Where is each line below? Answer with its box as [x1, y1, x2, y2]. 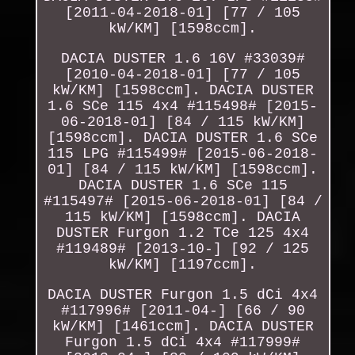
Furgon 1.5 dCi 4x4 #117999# [65, 334, 301, 350]
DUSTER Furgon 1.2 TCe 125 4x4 [56, 224, 310, 241]
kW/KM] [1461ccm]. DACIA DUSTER [52, 318, 314, 334]
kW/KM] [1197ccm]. [109, 256, 258, 273]
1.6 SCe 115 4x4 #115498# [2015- [48, 97, 319, 114]
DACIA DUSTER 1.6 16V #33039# [60, 50, 305, 67]
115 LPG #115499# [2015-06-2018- [48, 145, 319, 162]
